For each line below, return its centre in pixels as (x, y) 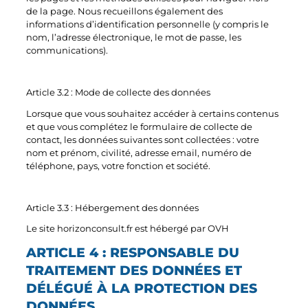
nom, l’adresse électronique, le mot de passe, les (134, 38)
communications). (67, 51)
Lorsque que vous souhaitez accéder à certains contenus (153, 113)
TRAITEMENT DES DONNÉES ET (134, 270)
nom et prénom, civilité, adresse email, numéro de (139, 153)
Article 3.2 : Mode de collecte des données (119, 93)
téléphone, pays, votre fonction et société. (120, 166)
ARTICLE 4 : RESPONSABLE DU (133, 252)
